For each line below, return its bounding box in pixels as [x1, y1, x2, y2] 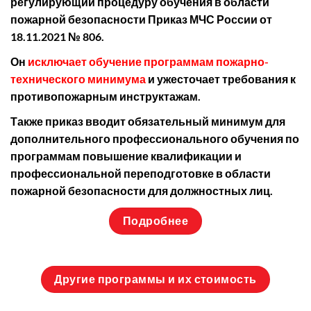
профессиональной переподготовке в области [10, 167, 271, 180]
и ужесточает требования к [146, 72, 296, 86]
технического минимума [10, 72, 146, 86]
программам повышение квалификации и [10, 149, 242, 163]
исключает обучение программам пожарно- [26, 55, 269, 69]
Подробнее [122, 214, 189, 227]
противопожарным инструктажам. [10, 90, 201, 103]
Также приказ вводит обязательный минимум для [10, 115, 285, 128]
